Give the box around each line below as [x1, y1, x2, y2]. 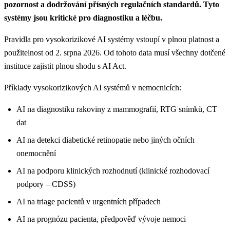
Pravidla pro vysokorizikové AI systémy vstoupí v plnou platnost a [4, 34, 219, 44]
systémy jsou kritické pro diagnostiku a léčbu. [4, 13, 162, 22]
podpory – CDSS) [16, 179, 75, 188]
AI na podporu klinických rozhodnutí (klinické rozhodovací [16, 166, 209, 175]
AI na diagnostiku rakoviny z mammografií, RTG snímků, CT [16, 104, 217, 113]
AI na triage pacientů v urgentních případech [16, 197, 161, 206]
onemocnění [16, 148, 56, 158]
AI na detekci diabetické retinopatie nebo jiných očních [16, 135, 195, 144]
